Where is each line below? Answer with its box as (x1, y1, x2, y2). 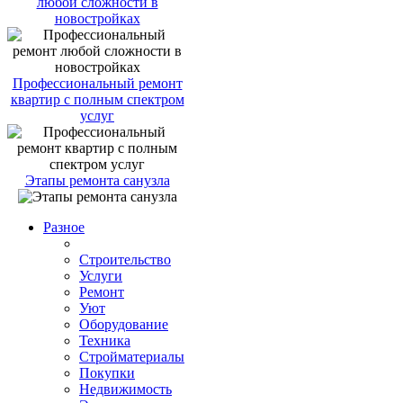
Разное (43, 219, 85, 235)
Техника (79, 332, 130, 348)
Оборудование (79, 316, 168, 332)
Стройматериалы (79, 348, 184, 364)
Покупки (79, 364, 135, 381)
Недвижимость (79, 381, 172, 397)
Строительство (79, 251, 171, 267)
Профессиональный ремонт (12, 75, 183, 91)
